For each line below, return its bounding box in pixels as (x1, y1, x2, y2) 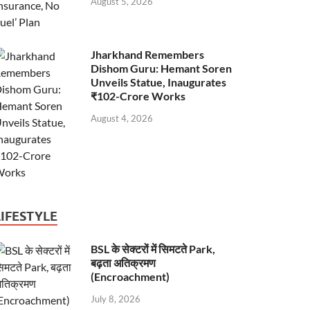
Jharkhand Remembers (91, 47, 205, 61)
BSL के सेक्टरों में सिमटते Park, (91, 241, 216, 255)
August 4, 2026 (91, 112, 154, 124)
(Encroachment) (91, 269, 170, 283)
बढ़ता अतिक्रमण (91, 255, 156, 269)
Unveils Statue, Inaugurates (91, 75, 227, 89)
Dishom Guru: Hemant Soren (91, 61, 232, 75)
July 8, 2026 (91, 293, 141, 304)
